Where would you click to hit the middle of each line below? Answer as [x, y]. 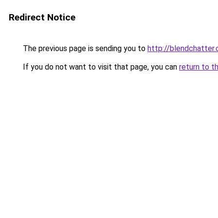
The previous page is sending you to [84, 48]
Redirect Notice [42, 17]
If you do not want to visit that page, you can [100, 67]
